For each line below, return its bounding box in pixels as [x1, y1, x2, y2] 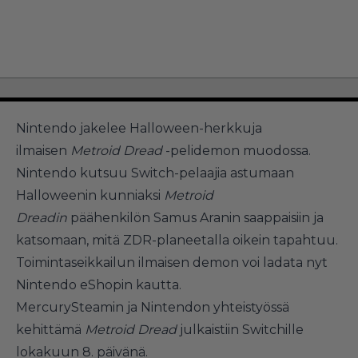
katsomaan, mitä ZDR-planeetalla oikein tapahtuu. [16, 232, 338, 248]
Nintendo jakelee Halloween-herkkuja [16, 120, 262, 136]
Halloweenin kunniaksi [16, 187, 164, 203]
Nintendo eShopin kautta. [16, 276, 181, 292]
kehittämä [16, 321, 82, 337]
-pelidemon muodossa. [162, 142, 314, 158]
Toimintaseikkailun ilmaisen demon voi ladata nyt [16, 254, 328, 270]
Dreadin [16, 209, 70, 225]
